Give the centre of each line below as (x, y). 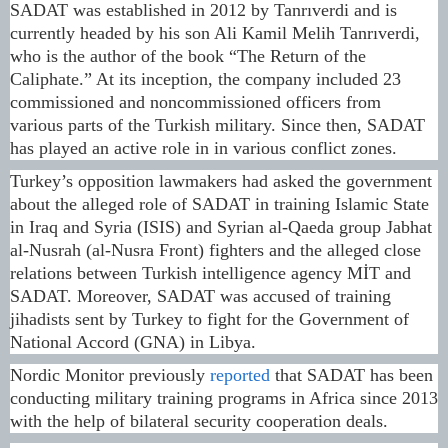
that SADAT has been (351, 375)
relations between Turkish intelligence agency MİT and (210, 273)
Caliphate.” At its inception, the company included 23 (205, 79)
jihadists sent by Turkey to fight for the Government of (209, 319)
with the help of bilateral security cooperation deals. (199, 421)
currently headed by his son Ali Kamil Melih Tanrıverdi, (215, 33)
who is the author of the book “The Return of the (188, 56)
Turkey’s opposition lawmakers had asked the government (221, 181)
